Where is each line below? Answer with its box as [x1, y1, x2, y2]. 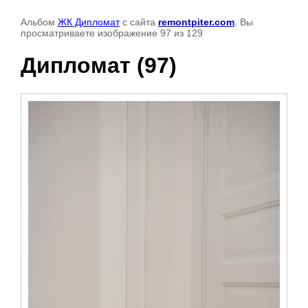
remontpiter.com [158, 16, 234, 27]
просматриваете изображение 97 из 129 [21, 27, 203, 38]
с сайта [120, 16, 158, 27]
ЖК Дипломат [58, 16, 120, 27]
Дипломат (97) [21, 53, 177, 78]
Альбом [21, 16, 58, 27]
